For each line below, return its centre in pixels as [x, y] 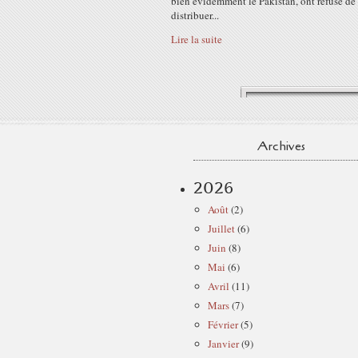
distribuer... [195, 15]
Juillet [221, 229]
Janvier [223, 344]
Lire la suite [197, 39]
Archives [281, 146]
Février [223, 324]
